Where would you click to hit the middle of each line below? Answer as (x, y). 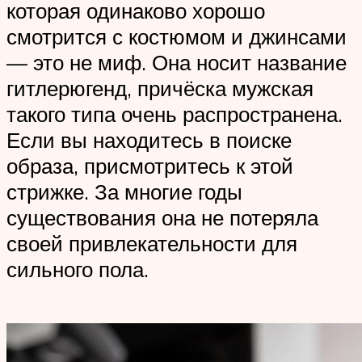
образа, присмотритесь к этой (150, 166)
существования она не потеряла (162, 218)
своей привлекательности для (152, 244)
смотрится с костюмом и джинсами (177, 37)
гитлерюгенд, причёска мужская (160, 88)
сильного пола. (78, 269)
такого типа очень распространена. (175, 114)
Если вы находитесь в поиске (149, 140)
